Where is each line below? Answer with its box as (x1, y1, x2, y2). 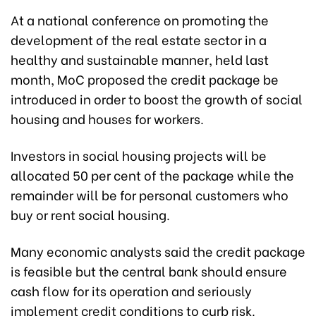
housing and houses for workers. (11, 109, 204, 128)
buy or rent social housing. (11, 205, 170, 224)
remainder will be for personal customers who (11, 185, 288, 205)
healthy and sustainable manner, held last (11, 49, 269, 69)
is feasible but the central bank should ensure (11, 261, 287, 281)
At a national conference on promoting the (11, 10, 269, 30)
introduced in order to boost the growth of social (11, 89, 303, 109)
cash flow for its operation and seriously (11, 281, 252, 300)
